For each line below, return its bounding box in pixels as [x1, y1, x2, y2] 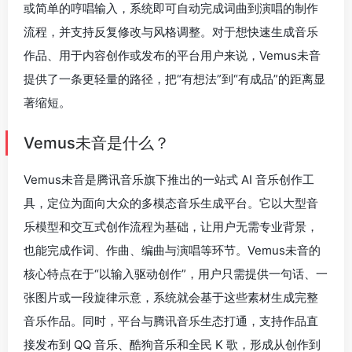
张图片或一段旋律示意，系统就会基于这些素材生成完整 [24, 290, 318, 305]
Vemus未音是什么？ [24, 134, 170, 152]
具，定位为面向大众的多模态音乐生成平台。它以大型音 [24, 196, 318, 211]
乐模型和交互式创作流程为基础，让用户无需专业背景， [24, 219, 318, 234]
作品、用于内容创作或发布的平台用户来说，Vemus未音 [24, 48, 321, 63]
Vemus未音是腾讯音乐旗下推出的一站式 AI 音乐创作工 [24, 172, 314, 187]
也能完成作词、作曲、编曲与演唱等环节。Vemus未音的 [24, 243, 321, 258]
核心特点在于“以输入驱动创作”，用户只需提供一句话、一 [24, 266, 328, 281]
